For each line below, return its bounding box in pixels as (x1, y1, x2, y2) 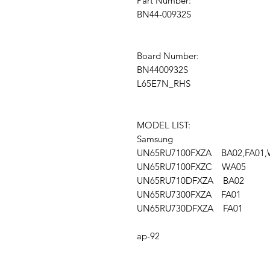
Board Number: (137, 50, 199, 62)
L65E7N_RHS (137, 78, 190, 90)
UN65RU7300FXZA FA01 (137, 189, 241, 201)
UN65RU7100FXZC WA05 (137, 161, 246, 173)
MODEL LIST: (137, 119, 190, 131)
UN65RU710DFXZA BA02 (137, 175, 244, 187)
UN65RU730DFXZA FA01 (137, 202, 243, 215)
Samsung (137, 133, 183, 145)
